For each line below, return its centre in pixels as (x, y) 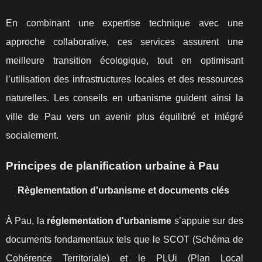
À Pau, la (27, 221)
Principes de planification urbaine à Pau (113, 166)
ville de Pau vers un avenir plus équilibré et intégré (125, 117)
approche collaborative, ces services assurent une (125, 42)
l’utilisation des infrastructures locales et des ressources (125, 79)
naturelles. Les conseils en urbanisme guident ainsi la (125, 98)
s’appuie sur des (207, 221)
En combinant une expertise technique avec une (125, 23)
